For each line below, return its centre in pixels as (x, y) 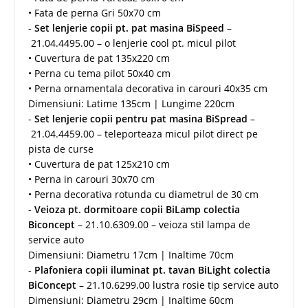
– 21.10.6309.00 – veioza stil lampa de (163, 224)
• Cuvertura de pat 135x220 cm (99, 58)
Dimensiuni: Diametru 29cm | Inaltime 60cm (131, 300)
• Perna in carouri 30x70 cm (93, 179)
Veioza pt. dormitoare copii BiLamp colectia (137, 209)
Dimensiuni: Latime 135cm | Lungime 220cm (131, 103)
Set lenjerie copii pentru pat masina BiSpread (141, 118)
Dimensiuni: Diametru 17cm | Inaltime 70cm (131, 254)
